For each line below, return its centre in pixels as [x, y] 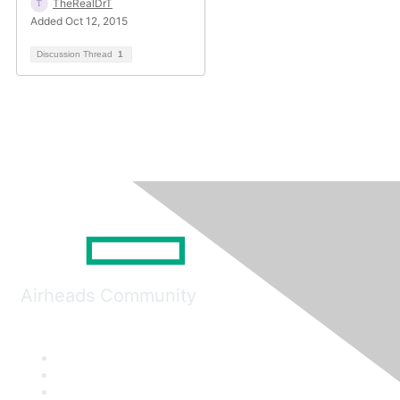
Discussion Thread [76, 54]
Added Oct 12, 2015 [79, 21]
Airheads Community [108, 296]
